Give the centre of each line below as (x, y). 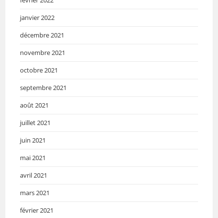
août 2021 (35, 105)
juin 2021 (33, 140)
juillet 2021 (36, 122)
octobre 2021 (39, 70)
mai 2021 (33, 157)
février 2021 (37, 210)
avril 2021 (34, 175)
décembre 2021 (42, 35)
